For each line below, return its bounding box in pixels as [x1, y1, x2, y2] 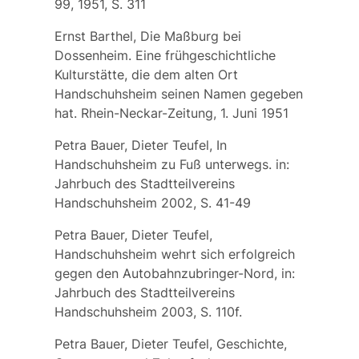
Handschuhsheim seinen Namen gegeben [54, 85, 303, 102]
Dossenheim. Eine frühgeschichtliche [54, 46, 276, 63]
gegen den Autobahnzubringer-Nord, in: [54, 264, 295, 281]
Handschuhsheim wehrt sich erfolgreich [54, 245, 295, 262]
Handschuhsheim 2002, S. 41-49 [54, 194, 251, 211]
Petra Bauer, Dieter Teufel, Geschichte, [54, 335, 287, 352]
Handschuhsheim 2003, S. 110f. [54, 303, 250, 320]
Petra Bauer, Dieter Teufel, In [54, 136, 227, 153]
